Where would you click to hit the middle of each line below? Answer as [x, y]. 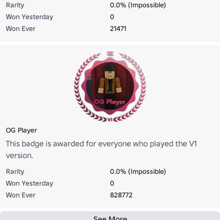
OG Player [21, 130]
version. [20, 155]
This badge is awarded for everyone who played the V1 [101, 143]
